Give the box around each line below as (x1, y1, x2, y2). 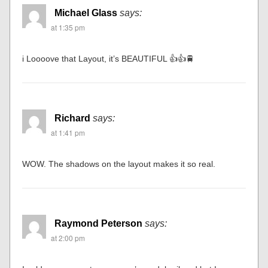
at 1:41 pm (51, 127, 86, 138)
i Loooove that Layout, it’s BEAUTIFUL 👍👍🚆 (22, 53, 195, 63)
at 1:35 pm (51, 22, 86, 32)
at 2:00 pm (51, 232, 86, 243)
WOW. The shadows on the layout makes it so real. (22, 159, 216, 169)
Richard (54, 112, 91, 123)
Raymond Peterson (54, 218, 143, 229)
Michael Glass (54, 7, 118, 18)
